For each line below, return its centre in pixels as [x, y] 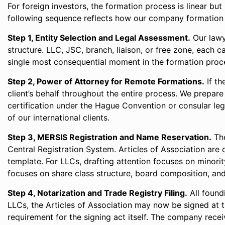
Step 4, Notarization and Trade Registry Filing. [98, 193]
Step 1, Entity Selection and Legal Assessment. [99, 38]
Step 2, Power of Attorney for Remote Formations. [106, 81]
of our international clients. [59, 118]
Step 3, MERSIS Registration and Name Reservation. [110, 137]
